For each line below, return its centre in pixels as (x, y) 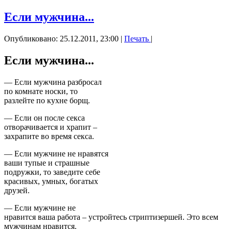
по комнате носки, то (41, 91)
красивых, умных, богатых (51, 181)
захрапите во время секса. (49, 136)
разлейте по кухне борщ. (47, 101)
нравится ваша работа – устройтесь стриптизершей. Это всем (111, 217)
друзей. (17, 191)
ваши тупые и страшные (47, 163)
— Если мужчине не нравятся (56, 154)
